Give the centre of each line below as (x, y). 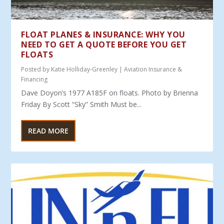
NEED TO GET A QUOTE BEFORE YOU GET (104, 44)
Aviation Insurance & (153, 69)
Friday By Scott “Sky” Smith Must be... (81, 104)
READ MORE (48, 130)
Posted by (36, 69)
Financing (34, 79)
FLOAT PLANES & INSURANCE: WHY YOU (103, 34)
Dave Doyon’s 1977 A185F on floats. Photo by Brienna (110, 92)
